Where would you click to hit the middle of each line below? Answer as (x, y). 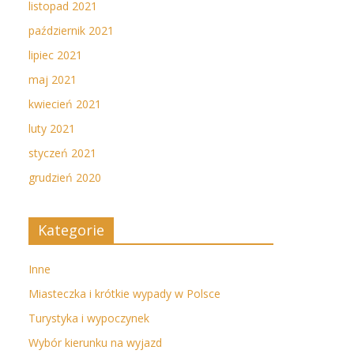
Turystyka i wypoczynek (89, 318)
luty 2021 (52, 128)
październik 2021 (71, 30)
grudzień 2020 (65, 177)
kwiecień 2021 (65, 104)
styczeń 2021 (62, 153)
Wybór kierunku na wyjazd (95, 343)
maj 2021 (53, 79)
